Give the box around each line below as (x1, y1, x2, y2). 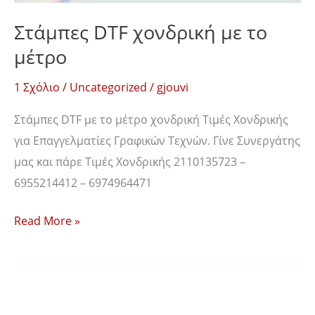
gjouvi (157, 78, 188, 95)
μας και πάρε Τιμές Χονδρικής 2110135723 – (14, 153, 245, 169)
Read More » (14, 212, 80, 229)
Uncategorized (70, 78, 147, 95)
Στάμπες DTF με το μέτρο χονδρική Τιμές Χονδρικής (14, 110, 288, 127)
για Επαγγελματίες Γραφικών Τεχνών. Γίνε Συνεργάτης (14, 131, 300, 148)
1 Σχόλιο (14, 78, 60, 95)
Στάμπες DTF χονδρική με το (14, 19, 267, 46)
